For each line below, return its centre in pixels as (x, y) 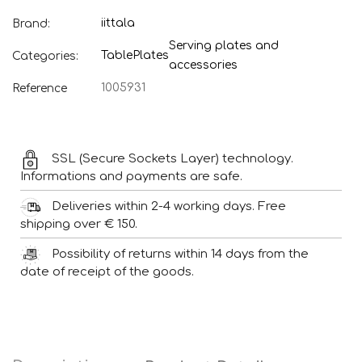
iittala (118, 23)
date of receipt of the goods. (107, 272)
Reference (40, 88)
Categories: (45, 56)
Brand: (31, 23)
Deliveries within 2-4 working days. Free (169, 207)
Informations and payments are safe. (131, 177)
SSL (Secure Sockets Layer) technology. (173, 159)
